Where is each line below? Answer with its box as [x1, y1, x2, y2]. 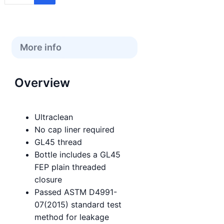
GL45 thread [34, 136, 82, 147]
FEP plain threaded [34, 161, 106, 172]
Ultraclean [34, 111, 73, 122]
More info [19, 41, 61, 52]
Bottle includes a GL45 [34, 149, 120, 159]
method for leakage [34, 211, 109, 222]
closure [34, 174, 62, 184]
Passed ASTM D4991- [34, 186, 117, 197]
